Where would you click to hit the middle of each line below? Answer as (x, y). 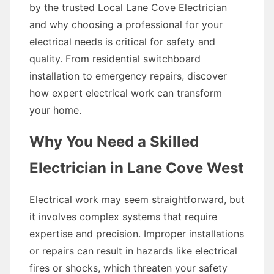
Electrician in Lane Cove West (136, 168)
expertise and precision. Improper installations (137, 234)
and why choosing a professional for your (126, 24)
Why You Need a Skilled (114, 142)
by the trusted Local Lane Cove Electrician (128, 7)
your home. (55, 110)
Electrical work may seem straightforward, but (137, 199)
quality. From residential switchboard (115, 59)
